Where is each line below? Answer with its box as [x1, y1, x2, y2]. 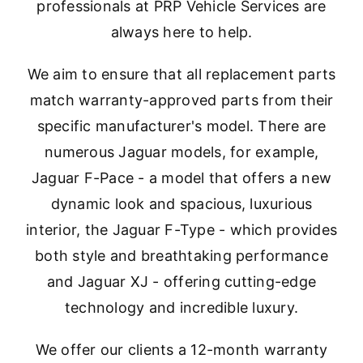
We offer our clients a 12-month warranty [35, 340, 328, 358]
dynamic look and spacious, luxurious [50, 194, 313, 212]
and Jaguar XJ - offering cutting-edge [46, 272, 317, 290]
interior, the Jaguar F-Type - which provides [26, 220, 337, 238]
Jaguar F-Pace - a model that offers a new [31, 169, 332, 186]
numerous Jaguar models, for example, [45, 143, 318, 160]
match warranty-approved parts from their [29, 91, 334, 109]
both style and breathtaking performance [35, 246, 328, 264]
